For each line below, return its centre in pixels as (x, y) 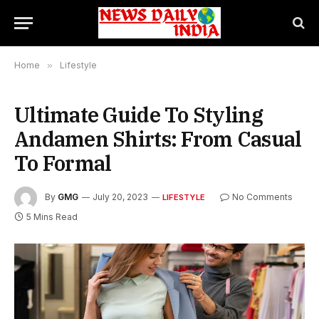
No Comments (262, 197)
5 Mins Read (52, 217)
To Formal (63, 163)
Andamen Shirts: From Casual (158, 139)
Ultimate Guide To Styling (138, 115)
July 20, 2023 (120, 197)
